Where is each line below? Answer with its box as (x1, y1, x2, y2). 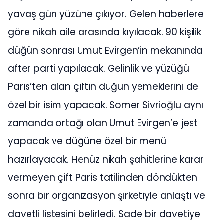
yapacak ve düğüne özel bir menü (8, 135, 166, 148)
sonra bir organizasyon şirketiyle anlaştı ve (8, 189, 205, 203)
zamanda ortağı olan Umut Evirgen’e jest (8, 116, 198, 130)
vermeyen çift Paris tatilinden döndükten (8, 171, 197, 185)
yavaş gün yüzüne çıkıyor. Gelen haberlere (8, 7, 204, 21)
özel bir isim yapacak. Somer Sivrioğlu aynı (8, 98, 203, 112)
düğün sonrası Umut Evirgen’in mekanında (8, 44, 203, 57)
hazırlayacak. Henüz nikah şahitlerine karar (8, 153, 204, 166)
